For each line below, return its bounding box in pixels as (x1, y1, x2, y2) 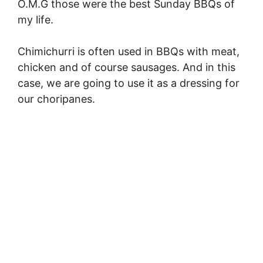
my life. (18, 14, 53, 26)
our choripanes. (18, 93, 95, 106)
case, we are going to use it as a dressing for (18, 77, 240, 90)
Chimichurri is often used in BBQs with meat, (18, 45, 240, 58)
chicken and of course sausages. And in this (18, 61, 235, 74)
